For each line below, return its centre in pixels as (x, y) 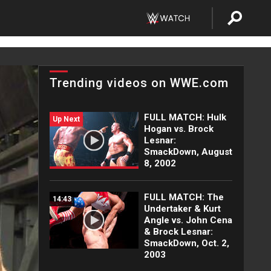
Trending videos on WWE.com (139, 83)
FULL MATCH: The (184, 197)
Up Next (66, 119)
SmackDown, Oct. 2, (186, 243)
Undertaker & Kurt (182, 209)
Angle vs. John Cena (188, 220)
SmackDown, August (188, 152)
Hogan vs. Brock (178, 129)
